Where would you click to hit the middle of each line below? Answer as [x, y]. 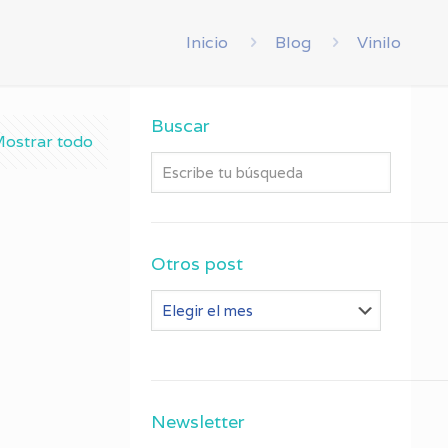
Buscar [181, 125]
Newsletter [198, 421]
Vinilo [379, 42]
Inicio [207, 42]
